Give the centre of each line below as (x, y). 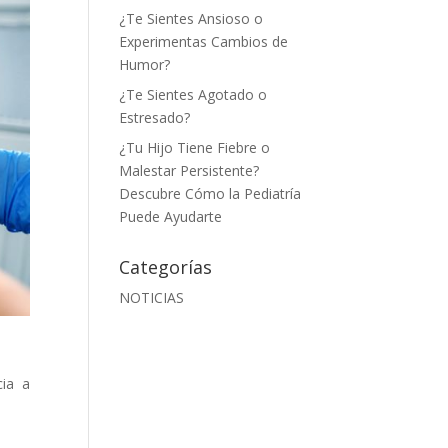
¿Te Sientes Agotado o (193, 94)
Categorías (166, 266)
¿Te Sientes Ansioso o (191, 18)
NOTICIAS (152, 297)
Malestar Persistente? (189, 170)
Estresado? (155, 117)
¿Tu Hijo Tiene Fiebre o (195, 147)
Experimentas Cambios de (204, 41)
